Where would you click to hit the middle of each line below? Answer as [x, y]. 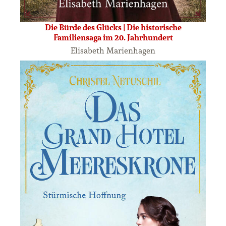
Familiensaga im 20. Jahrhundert [113, 38]
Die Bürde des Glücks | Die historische [113, 27]
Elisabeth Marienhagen [113, 51]
